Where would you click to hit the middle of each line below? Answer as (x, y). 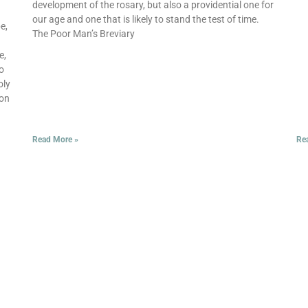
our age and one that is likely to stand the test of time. (145, 20)
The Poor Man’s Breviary (83, 34)
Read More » (55, 140)
